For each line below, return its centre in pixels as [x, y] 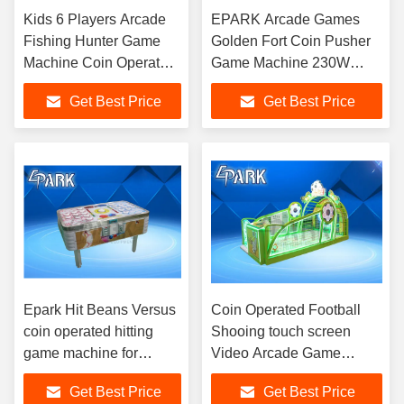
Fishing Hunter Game [92, 41]
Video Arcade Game [276, 353]
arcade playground [83, 375]
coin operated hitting [88, 331]
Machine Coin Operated [100, 63]
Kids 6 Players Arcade [95, 19]
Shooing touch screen [281, 331]
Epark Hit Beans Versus [100, 310]
